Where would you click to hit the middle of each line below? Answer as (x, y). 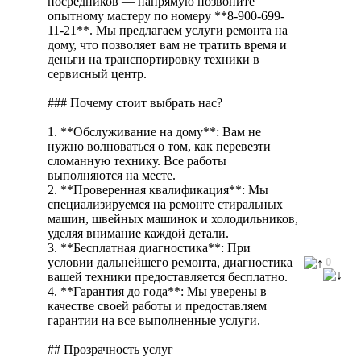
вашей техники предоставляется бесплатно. (168, 276)
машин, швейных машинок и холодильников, (173, 218)
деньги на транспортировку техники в (154, 59)
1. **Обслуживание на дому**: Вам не (154, 131)
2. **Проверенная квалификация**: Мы (158, 189)
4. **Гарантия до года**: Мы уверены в (157, 291)
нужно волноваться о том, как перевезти (159, 146)
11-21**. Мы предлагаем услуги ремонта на (168, 30)
